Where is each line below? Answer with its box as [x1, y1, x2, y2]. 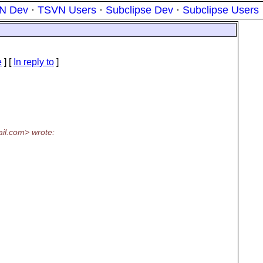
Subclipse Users [183, 4, 259, 16]
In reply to [14, 57, 54, 67]
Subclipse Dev [106, 4, 173, 16]
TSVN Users [38, 4, 96, 16]
